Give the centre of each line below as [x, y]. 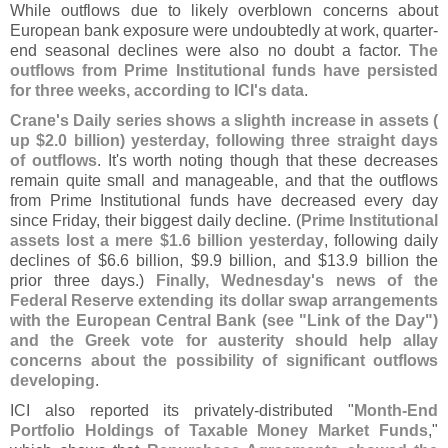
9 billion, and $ [270, 260]
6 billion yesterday [252, 240]
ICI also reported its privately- [135, 410]
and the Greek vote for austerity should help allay [224, 340]
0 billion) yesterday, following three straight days [248, 140]
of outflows [53, 160]
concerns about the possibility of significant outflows [224, 360]
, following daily [380, 240]
